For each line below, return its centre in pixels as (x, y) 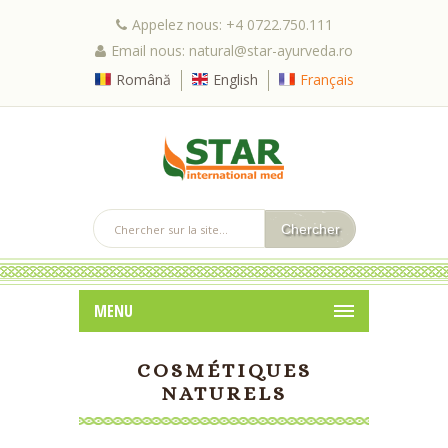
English (235, 79)
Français (326, 79)
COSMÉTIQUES (224, 371)
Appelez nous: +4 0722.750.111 (232, 24)
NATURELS (224, 394)
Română (143, 79)
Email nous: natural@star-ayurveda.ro (232, 50)
